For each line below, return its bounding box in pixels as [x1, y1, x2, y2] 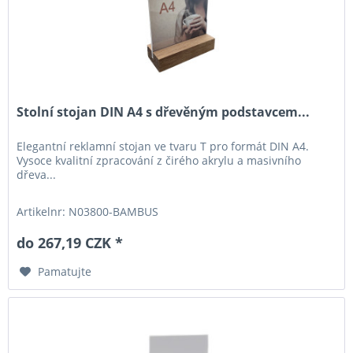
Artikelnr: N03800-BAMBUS [17, 204, 159, 220]
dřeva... [17, 167, 57, 183]
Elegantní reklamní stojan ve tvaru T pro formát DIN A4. [17, 139, 310, 154]
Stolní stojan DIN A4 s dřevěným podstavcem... [17, 103, 310, 121]
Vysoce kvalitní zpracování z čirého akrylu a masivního [17, 153, 302, 169]
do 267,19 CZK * [17, 233, 124, 253]
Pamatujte [38, 264, 92, 280]
